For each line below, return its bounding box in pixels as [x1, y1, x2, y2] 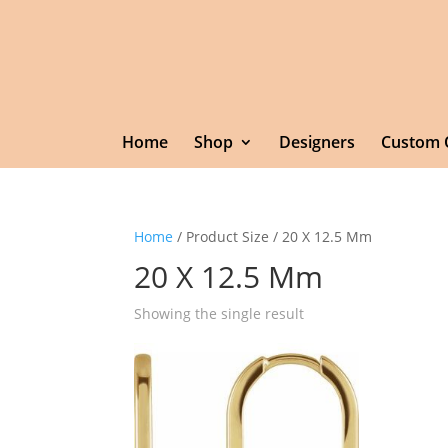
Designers [278, 131, 355, 154]
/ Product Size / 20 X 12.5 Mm [173, 227, 373, 246]
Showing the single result [134, 304, 305, 323]
